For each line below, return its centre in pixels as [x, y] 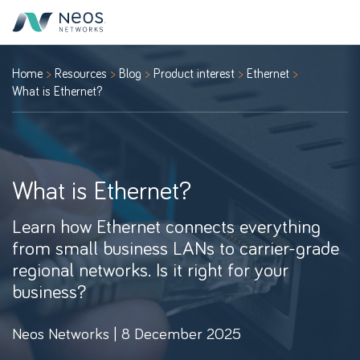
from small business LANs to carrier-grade [176, 247]
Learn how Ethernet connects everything [166, 225]
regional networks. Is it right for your [150, 269]
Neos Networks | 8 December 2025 [127, 333]
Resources [81, 73]
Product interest [194, 73]
